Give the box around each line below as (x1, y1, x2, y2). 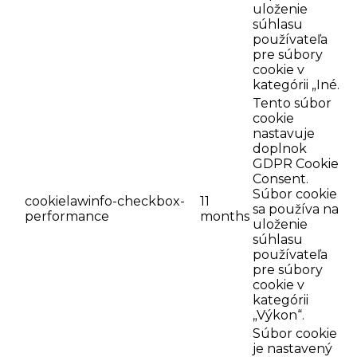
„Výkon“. (253, 308, 304, 324)
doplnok (253, 141, 307, 157)
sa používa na (253, 202, 339, 218)
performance (25, 209, 109, 225)
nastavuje (253, 126, 315, 142)
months (200, 209, 249, 225)
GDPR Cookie (253, 156, 339, 172)
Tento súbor (253, 96, 331, 112)
